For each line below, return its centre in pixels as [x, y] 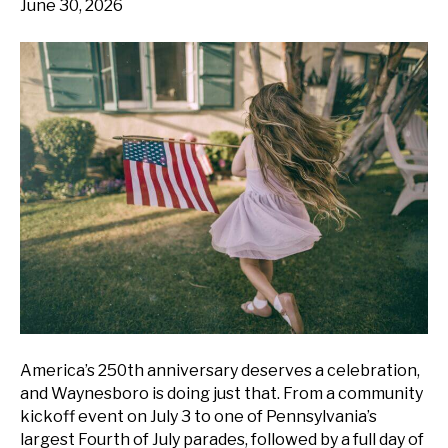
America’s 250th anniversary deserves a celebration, [220, 370]
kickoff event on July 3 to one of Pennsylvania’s [198, 416]
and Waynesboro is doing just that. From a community [221, 393]
